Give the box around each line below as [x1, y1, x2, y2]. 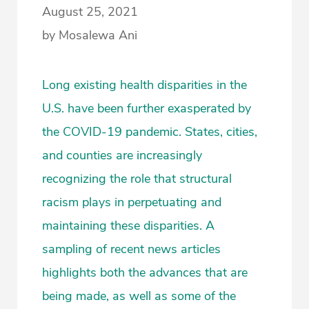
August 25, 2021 [42, 3, 138, 21]
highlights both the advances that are [42, 264, 248, 281]
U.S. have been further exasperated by [42, 100, 251, 117]
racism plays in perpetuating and [42, 194, 221, 211]
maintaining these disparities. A [42, 217, 215, 235]
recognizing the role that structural [42, 170, 232, 188]
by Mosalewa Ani [42, 27, 137, 44]
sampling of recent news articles [42, 241, 221, 258]
